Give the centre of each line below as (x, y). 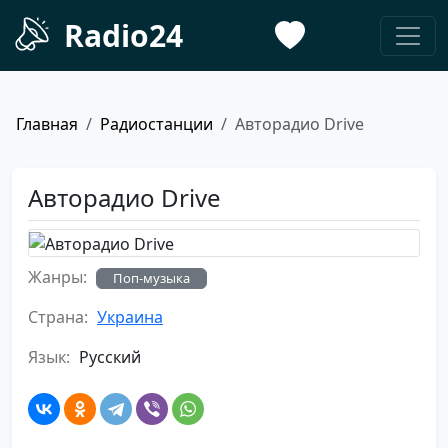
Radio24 (123, 35)
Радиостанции (156, 124)
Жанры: (57, 276)
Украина (130, 316)
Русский (108, 356)
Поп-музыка (151, 277)
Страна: (58, 316)
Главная (47, 124)
